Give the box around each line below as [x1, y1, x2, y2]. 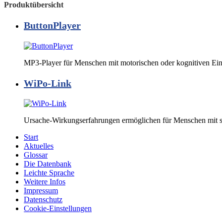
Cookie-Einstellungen [24, 204, 92, 213]
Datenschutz [24, 195, 62, 204]
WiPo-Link [24, 77, 71, 89]
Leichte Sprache [24, 168, 74, 177]
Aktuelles [24, 142, 54, 151]
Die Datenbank [24, 160, 71, 168]
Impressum [24, 186, 58, 195]
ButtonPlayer [24, 20, 81, 31]
